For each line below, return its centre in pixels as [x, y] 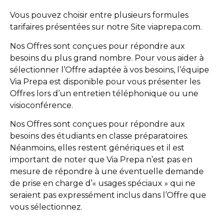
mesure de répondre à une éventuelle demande [107, 171]
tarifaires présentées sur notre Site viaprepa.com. [106, 27]
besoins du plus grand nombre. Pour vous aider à [107, 58]
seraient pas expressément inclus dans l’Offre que [108, 195]
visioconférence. [41, 105]
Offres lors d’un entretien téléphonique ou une [104, 93]
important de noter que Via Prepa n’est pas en [101, 159]
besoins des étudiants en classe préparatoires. [99, 136]
